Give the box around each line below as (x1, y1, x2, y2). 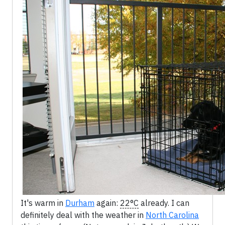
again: (94, 198, 120, 208)
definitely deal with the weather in (21, 210, 146, 220)
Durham (65, 198, 94, 208)
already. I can (139, 198, 189, 208)
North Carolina (146, 210, 199, 220)
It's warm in (21, 198, 65, 208)
